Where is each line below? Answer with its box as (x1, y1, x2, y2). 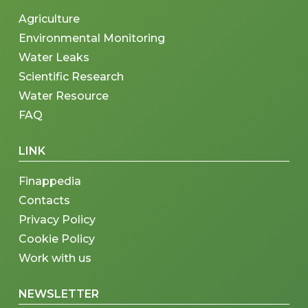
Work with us (19, 252, 92, 265)
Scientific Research (19, 70, 124, 84)
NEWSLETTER (19, 287, 100, 301)
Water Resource (19, 89, 109, 103)
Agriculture (19, 12, 80, 26)
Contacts (19, 194, 71, 208)
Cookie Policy (19, 232, 96, 246)
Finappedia (19, 175, 82, 188)
